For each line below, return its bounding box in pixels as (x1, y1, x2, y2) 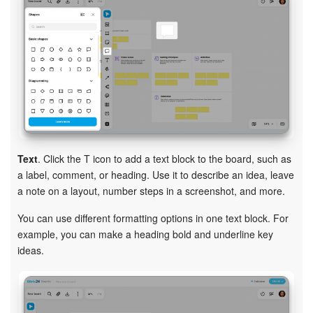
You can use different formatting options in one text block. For (17, 210, 289, 225)
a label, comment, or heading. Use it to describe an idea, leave (17, 167, 294, 182)
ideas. (17, 242, 44, 257)
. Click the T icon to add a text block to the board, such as (38, 151, 291, 166)
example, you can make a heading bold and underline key (17, 226, 273, 241)
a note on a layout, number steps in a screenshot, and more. (17, 183, 285, 198)
